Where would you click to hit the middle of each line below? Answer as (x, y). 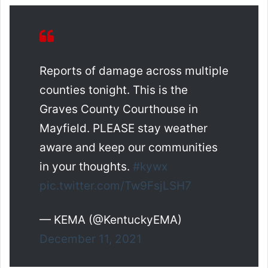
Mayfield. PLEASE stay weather (124, 129)
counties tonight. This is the (114, 90)
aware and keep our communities (129, 148)
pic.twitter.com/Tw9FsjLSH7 (115, 186)
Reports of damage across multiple (134, 71)
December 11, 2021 (91, 239)
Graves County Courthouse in (119, 109)
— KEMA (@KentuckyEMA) (111, 220)
